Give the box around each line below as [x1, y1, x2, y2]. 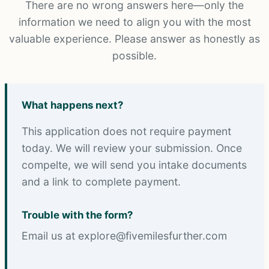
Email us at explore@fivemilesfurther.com [22, 229, 227, 243]
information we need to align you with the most [18, 15, 251, 28]
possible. [112, 49, 157, 62]
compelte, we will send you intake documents [22, 159, 247, 172]
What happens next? [22, 98, 123, 111]
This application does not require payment [22, 125, 231, 138]
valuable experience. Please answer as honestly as [9, 32, 260, 45]
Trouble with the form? [22, 209, 133, 222]
